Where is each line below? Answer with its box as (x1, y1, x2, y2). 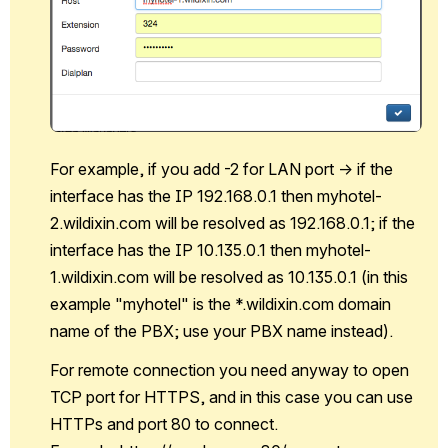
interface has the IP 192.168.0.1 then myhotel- (50, 185, 382, 206)
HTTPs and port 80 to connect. (50, 413, 278, 434)
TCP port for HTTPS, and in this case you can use (50, 386, 413, 407)
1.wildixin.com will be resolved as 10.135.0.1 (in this (50, 266, 408, 287)
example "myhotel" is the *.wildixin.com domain (50, 293, 391, 314)
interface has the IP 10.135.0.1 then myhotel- (50, 239, 371, 260)
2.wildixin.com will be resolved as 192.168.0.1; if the (50, 212, 415, 233)
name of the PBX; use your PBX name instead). (50, 320, 393, 341)
